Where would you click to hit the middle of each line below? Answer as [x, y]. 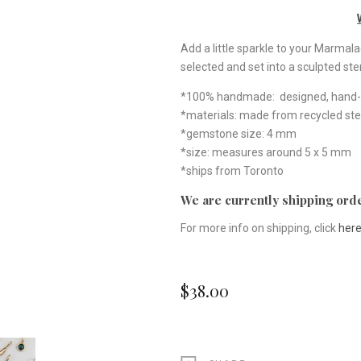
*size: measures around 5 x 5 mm [266, 152]
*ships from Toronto [232, 170]
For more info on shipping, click [258, 228]
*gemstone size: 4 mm [239, 133]
